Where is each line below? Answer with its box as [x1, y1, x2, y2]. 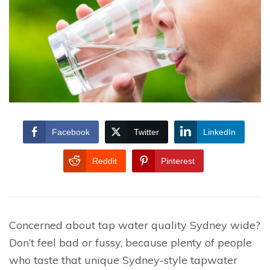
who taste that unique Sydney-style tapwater [9, 253, 237, 267]
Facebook [51, 127, 90, 137]
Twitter [133, 127, 159, 137]
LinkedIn [202, 127, 236, 137]
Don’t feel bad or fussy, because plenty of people [9, 235, 252, 250]
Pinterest [161, 155, 195, 166]
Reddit [92, 155, 117, 166]
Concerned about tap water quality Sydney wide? [9, 218, 260, 232]
